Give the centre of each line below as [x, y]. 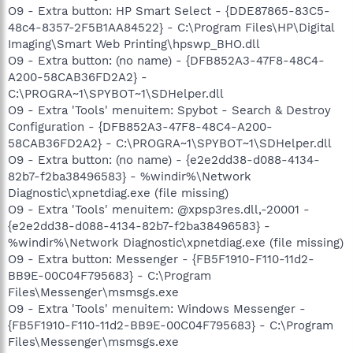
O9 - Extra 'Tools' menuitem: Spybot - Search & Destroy [169, 110]
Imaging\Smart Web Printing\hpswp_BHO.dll [134, 44]
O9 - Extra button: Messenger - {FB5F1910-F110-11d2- [161, 259]
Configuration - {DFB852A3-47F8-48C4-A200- [140, 126]
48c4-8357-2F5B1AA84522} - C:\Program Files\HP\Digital [171, 27]
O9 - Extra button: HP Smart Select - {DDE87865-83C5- [169, 11]
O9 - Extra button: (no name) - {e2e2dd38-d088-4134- [164, 160]
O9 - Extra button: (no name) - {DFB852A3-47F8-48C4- [166, 60]
